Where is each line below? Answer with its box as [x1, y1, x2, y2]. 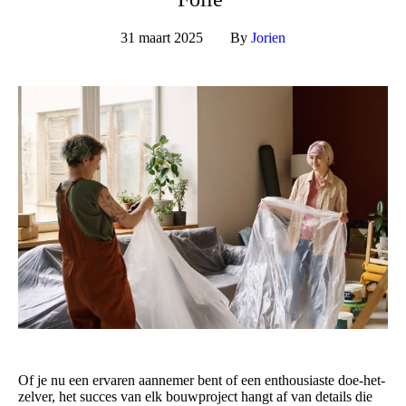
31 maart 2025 [121, 30, 203, 46]
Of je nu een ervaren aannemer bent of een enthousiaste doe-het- [18, 372, 385, 389]
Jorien [251, 30, 285, 46]
